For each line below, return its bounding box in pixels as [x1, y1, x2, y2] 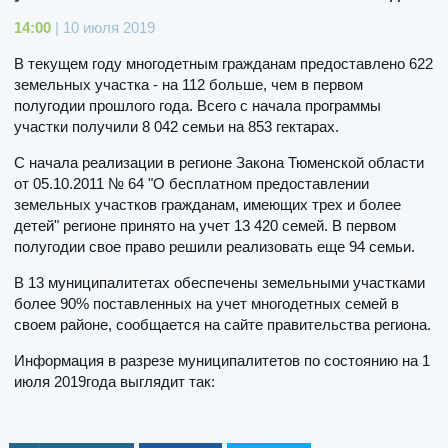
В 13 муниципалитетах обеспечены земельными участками [14, 273, 425, 291]
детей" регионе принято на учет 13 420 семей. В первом [14, 216, 396, 234]
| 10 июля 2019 [51, 18, 155, 36]
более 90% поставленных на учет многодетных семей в [14, 294, 399, 312]
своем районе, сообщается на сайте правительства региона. [14, 315, 431, 333]
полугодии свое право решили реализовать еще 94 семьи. [14, 237, 415, 255]
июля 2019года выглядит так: [14, 372, 215, 390]
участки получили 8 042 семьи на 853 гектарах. [14, 117, 339, 135]
